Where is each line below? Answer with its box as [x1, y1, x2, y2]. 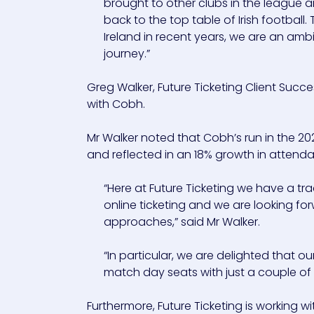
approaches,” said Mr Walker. [104, 214, 260, 230]
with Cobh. [87, 96, 145, 112]
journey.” [104, 46, 150, 62]
